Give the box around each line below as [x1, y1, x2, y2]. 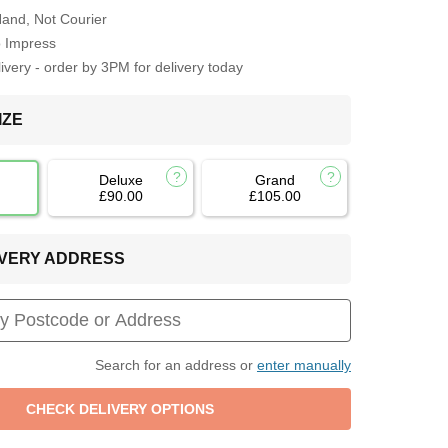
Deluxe [98, 171, 143, 188]
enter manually [256, 356, 351, 373]
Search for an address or [94, 356, 257, 373]
